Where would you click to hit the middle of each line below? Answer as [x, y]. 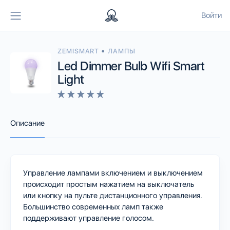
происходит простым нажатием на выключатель [109, 184]
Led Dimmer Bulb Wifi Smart [131, 66]
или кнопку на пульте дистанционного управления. [113, 195]
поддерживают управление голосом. [89, 218]
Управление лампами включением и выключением [113, 173]
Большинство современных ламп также [93, 207]
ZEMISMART [80, 51]
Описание [27, 123]
